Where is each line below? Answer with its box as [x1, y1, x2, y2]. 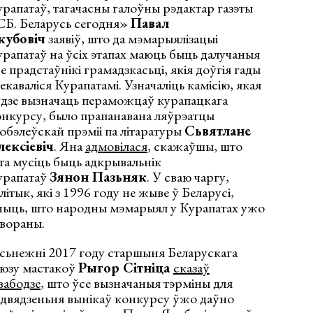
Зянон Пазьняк [49, 167, 147, 186]
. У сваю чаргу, [146, 167, 229, 186]
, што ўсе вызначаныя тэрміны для [40, 273, 233, 292]
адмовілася [85, 136, 147, 155]
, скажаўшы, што [147, 136, 242, 155]
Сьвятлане [184, 121, 251, 140]
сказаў [173, 258, 210, 277]
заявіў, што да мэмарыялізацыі [45, 29, 218, 48]
